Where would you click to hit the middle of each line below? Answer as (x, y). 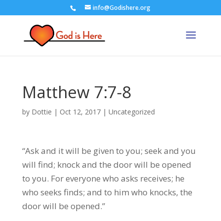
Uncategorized (131, 112)
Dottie (41, 112)
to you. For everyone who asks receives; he (103, 178)
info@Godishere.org (122, 8)
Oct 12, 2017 (80, 112)
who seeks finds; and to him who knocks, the (107, 192)
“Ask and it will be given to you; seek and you (109, 151)
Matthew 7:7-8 (76, 92)
